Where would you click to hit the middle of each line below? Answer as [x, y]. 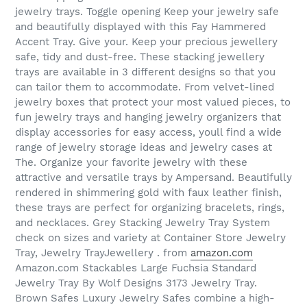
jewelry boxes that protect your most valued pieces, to [153, 102]
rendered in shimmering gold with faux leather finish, [148, 193]
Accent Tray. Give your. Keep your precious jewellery [146, 42]
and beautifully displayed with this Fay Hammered [140, 27]
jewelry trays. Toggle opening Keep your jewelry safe [147, 12]
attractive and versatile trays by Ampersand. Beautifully [153, 178]
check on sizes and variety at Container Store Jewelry [150, 238]
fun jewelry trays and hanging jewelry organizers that [148, 118]
